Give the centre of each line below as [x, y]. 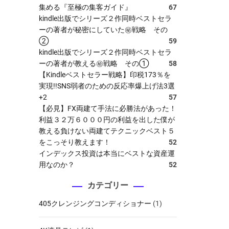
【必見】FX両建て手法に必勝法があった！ [108, 108]
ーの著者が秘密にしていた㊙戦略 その [103, 30]
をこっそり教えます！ [75, 142]
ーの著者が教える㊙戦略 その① [94, 63]
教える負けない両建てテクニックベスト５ [107, 131]
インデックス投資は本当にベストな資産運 [107, 153]
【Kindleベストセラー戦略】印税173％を [105, 75]
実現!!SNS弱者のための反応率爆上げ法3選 [107, 86]
